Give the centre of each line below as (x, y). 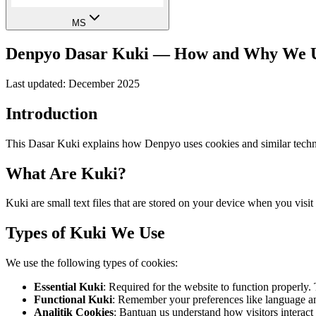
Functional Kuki (73, 300)
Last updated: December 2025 (73, 83)
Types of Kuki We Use (85, 233)
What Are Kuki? (66, 173)
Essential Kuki (68, 287)
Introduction (51, 113)
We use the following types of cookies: (92, 263)
